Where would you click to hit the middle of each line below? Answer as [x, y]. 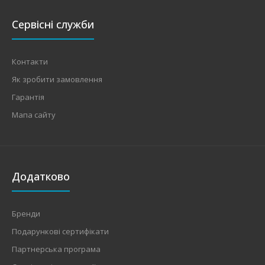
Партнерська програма [56, 249]
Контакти [30, 61]
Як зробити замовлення [57, 79]
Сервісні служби [53, 24]
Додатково [41, 176]
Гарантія [28, 97]
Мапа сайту [34, 114]
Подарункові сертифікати [60, 231]
